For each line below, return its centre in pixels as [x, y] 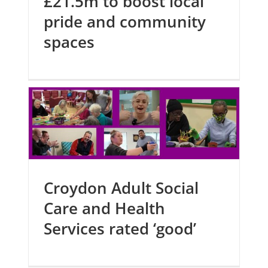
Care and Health [105, 208]
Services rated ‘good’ [120, 229]
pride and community [125, 22]
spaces [69, 42]
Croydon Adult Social [121, 188]
